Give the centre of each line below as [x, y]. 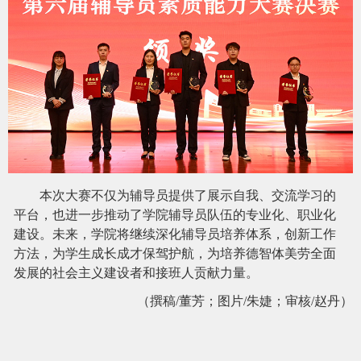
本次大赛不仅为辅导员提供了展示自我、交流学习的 [188, 195]
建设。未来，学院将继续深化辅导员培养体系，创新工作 [175, 234]
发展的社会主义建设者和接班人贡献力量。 [136, 272]
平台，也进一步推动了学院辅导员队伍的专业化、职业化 [175, 214]
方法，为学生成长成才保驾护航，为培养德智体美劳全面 [175, 253]
